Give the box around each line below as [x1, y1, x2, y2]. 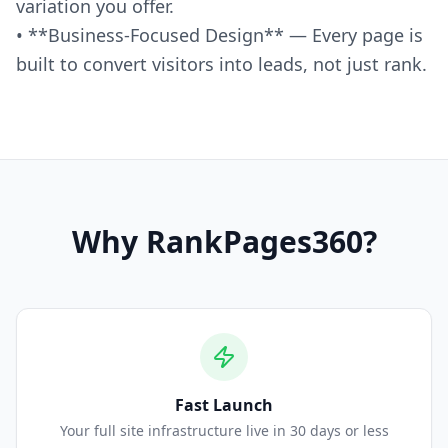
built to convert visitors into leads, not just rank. [16, 51, 427, 76]
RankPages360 [145, 220, 363, 262]
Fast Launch [175, 393, 273, 416]
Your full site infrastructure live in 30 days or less [59, 420, 389, 440]
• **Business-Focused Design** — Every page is [16, 22, 423, 47]
